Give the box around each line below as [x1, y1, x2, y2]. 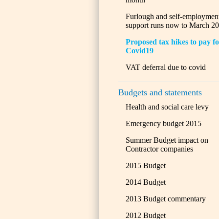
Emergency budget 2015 [126, 119, 201, 128]
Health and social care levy [126, 103, 209, 111]
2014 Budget [126, 178, 166, 186]
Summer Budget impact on [126, 136, 208, 144]
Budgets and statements [118, 88, 202, 97]
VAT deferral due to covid [126, 63, 206, 71]
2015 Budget [126, 161, 166, 170]
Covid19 [126, 46, 153, 55]
